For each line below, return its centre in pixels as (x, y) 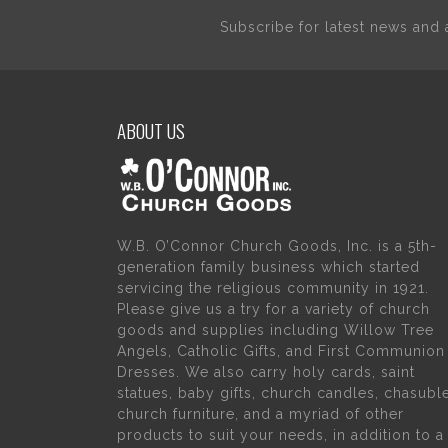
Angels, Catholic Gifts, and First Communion (281, 350)
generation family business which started (268, 266)
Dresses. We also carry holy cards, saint (266, 371)
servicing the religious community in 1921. (273, 287)
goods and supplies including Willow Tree (275, 329)
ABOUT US (151, 130)
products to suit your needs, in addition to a (280, 434)
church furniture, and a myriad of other (260, 413)
